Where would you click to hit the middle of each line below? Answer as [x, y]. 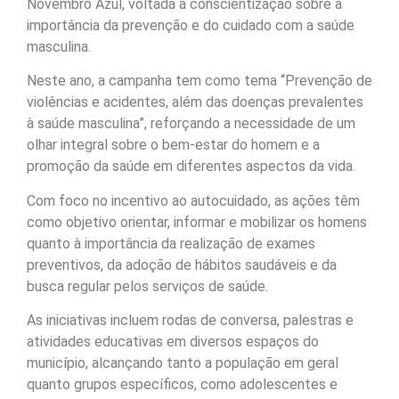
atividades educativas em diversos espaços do [173, 342]
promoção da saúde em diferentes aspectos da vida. [191, 167]
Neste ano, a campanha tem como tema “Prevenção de [199, 81]
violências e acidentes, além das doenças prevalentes [195, 102]
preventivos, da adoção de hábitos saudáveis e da [182, 265]
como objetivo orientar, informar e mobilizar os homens [197, 222]
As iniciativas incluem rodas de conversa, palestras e [190, 321]
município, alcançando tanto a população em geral [183, 363]
